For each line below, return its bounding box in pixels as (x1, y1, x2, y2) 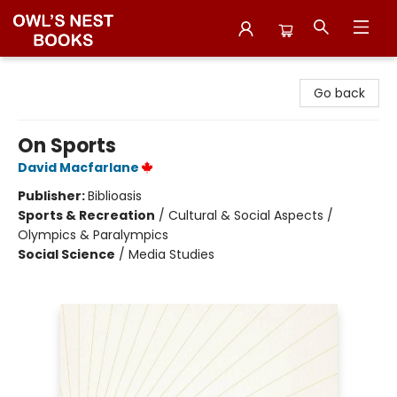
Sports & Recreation (18, 206, 155, 224)
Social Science (18, 245, 115, 263)
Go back (314, 84, 365, 102)
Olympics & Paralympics (18, 226, 168, 244)
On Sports (18, 132, 116, 160)
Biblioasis (88, 187, 142, 205)
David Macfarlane (18, 159, 139, 176)
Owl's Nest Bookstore (13, 65, 141, 82)
